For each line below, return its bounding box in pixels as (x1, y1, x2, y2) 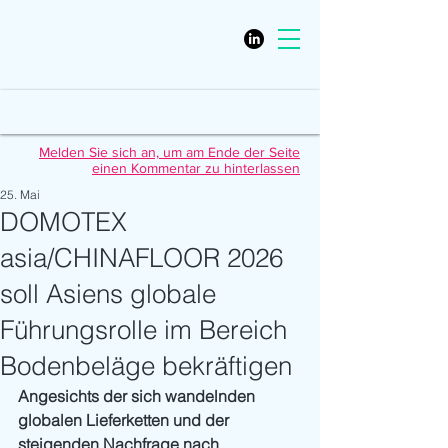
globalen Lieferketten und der (18, 410, 233, 430)
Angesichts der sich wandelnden (18, 386, 259, 406)
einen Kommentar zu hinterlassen (92, 160, 300, 176)
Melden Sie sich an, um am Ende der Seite (39, 144, 300, 160)
